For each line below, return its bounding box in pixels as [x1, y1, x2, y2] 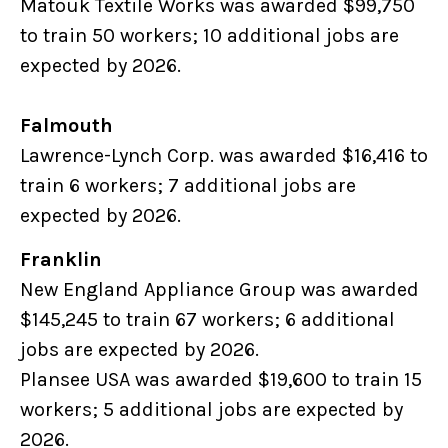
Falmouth [20, 114, 121, 138]
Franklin [20, 248, 105, 272]
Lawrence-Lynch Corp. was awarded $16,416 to [20, 144, 428, 168]
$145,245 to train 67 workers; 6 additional [20, 308, 395, 332]
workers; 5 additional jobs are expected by [20, 398, 403, 422]
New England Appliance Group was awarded [20, 278, 419, 302]
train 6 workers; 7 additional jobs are [20, 174, 356, 198]
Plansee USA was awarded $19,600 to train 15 [20, 368, 422, 392]
